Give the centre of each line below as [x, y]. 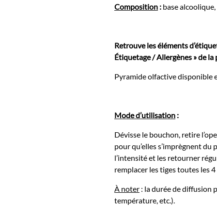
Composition [136, 6]
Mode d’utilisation [145, 115]
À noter [127, 188]
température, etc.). [145, 200]
